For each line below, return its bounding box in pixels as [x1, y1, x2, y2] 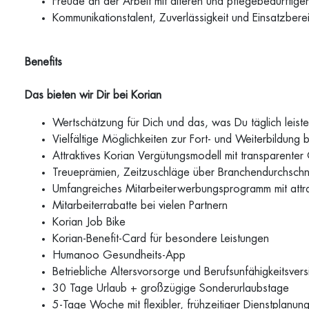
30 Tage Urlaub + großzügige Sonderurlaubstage [52, 283, 293, 294]
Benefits [25, 57, 63, 68]
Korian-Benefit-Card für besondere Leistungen [52, 233, 273, 244]
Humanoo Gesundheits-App [52, 250, 190, 261]
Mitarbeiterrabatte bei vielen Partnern [52, 200, 232, 211]
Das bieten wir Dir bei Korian [25, 90, 162, 101]
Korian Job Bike [52, 217, 130, 228]
